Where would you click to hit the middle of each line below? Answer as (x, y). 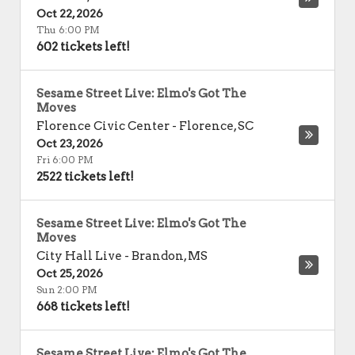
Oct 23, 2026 (70, 143)
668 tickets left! (83, 307)
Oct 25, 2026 (70, 273)
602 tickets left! (83, 47)
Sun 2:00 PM (67, 290)
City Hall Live (79, 256)
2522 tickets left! (85, 177)
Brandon (158, 256)
